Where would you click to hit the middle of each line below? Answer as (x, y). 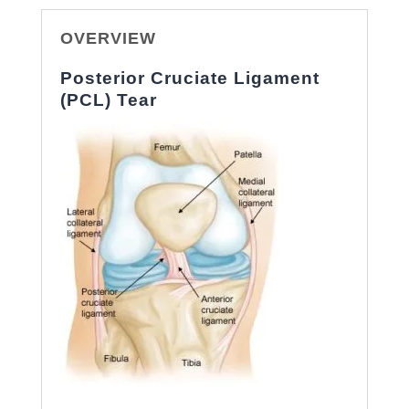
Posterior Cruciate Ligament (189, 78)
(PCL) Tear (108, 100)
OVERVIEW (108, 38)
